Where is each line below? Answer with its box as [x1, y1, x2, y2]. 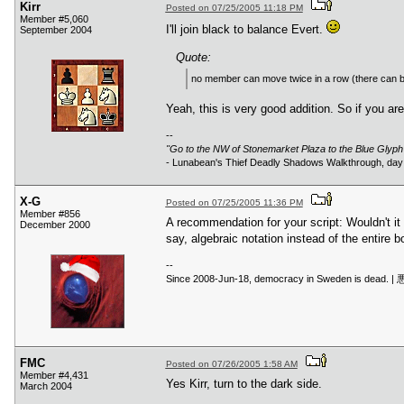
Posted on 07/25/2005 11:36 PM [165, 197, 303, 208]
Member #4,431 [20, 370, 88, 381]
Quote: [175, 50, 211, 64]
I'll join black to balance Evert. [165, 22, 326, 36]
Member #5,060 [20, 14, 88, 25]
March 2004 [20, 381, 72, 392]
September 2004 [20, 24, 92, 36]
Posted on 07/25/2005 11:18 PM [165, 3, 303, 14]
